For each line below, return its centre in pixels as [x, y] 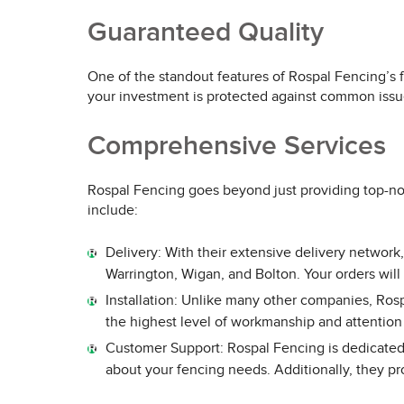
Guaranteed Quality [206, 32]
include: [113, 211]
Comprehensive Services [237, 146]
